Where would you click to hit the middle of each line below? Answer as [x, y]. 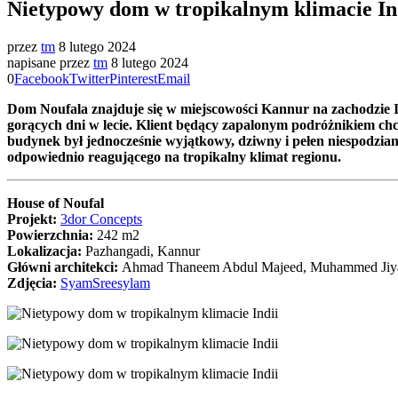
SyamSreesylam [105, 283]
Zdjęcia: [34, 283]
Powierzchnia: [52, 235]
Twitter [89, 78]
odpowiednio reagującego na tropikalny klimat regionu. [174, 156]
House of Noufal [56, 203]
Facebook [42, 78]
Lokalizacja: [46, 251]
